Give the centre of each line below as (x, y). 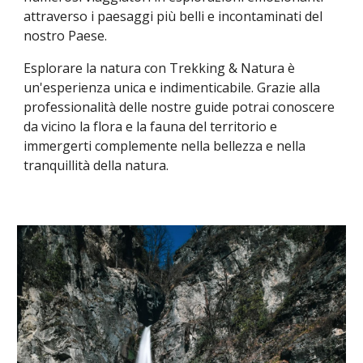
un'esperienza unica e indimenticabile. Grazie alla (172, 88)
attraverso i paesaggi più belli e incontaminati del (173, 16)
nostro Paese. (66, 36)
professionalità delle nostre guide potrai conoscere (179, 107)
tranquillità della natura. (96, 165)
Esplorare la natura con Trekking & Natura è (160, 68)
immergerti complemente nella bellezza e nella (165, 146)
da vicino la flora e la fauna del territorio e (151, 126)
